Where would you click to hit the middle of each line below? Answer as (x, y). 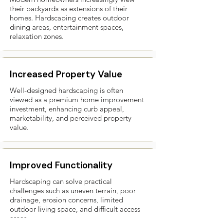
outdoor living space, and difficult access (75, 209)
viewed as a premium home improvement (77, 100)
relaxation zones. (37, 36)
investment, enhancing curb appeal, (67, 109)
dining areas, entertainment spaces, (67, 27)
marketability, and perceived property (71, 118)
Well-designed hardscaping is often (66, 90)
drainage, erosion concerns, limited (66, 200)
